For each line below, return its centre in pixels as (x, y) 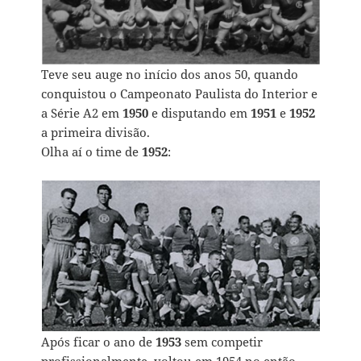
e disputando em (200, 112)
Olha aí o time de (92, 151)
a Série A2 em (82, 112)
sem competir (222, 341)
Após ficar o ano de (99, 341)
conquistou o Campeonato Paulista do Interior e (180, 93)
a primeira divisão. (96, 132)
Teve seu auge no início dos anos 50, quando (170, 74)
